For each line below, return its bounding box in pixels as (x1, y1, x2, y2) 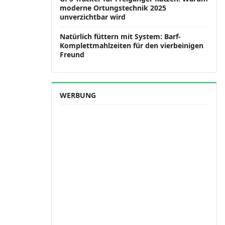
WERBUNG (60, 90, 96, 100)
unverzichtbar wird (60, 12, 126, 22)
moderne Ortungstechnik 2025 (60, 3, 166, 13)
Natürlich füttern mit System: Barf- (60, 32, 181, 41)
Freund (60, 50, 84, 59)
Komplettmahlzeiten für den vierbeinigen (60, 41, 203, 50)
